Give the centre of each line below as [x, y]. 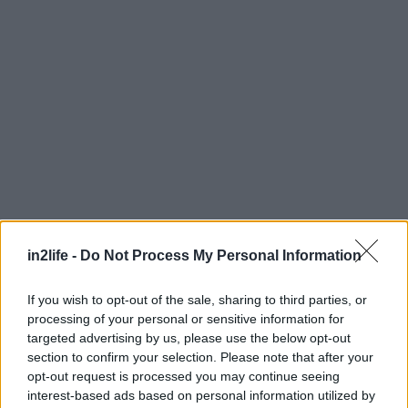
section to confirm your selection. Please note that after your [200, 357]
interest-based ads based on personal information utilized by [201, 395]
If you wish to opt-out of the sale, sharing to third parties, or [197, 299]
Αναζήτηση [71, 276]
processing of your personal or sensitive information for [186, 318]
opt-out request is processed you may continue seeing [184, 376]
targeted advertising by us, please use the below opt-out [189, 337]
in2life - [54, 255]
